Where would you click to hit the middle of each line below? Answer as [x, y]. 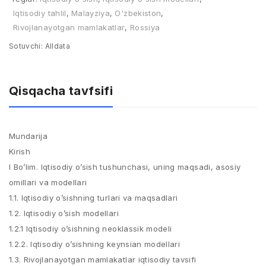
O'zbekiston [138, 13]
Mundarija [28, 136]
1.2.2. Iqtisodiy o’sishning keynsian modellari [95, 244]
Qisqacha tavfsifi [61, 91]
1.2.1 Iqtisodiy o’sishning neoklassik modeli [91, 229]
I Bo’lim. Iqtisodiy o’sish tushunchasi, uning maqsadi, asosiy [125, 167]
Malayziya [91, 13]
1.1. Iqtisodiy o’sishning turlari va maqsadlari [94, 198]
